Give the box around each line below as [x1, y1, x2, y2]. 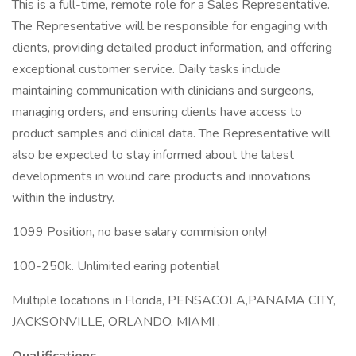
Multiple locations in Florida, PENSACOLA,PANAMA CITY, [12, 292, 335, 309]
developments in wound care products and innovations [12, 168, 311, 185]
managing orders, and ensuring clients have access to [12, 103, 302, 121]
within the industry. [12, 189, 114, 207]
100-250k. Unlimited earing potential [12, 257, 219, 275]
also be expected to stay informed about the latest [12, 146, 294, 164]
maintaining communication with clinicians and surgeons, [12, 82, 314, 99]
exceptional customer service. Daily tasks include [12, 60, 281, 78]
